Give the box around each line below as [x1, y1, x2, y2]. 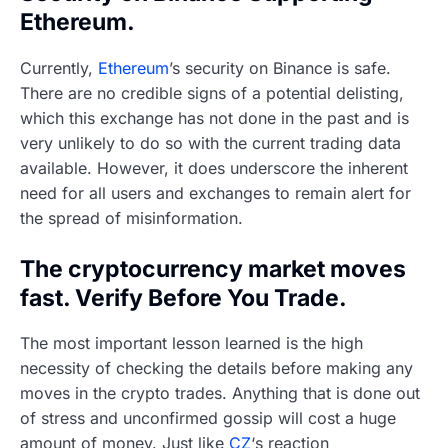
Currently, [20, 57, 98, 78]
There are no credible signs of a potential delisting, [20, 82, 404, 103]
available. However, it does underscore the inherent [20, 157, 408, 178]
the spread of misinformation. [20, 207, 243, 228]
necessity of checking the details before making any [20, 357, 413, 378]
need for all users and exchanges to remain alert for [20, 182, 411, 203]
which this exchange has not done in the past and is [20, 107, 409, 128]
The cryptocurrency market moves [20, 254, 406, 283]
